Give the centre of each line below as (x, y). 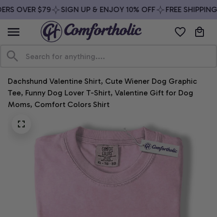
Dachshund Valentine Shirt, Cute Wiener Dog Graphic (102, 81)
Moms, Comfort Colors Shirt (59, 105)
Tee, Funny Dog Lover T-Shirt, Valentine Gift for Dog (101, 93)
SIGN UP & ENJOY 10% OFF (103, 9)
